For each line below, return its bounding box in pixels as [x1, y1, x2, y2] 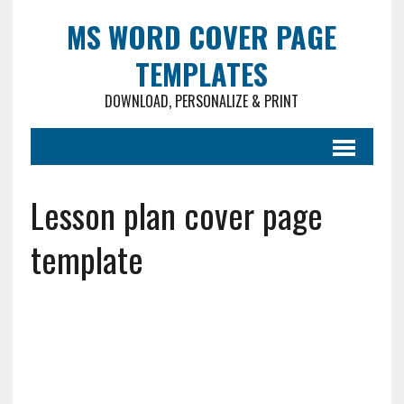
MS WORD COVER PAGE [67, 15, 337, 58]
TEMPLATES [135, 52, 269, 95]
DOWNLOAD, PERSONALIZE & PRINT [105, 90, 299, 112]
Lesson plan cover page [30, 189, 323, 240]
